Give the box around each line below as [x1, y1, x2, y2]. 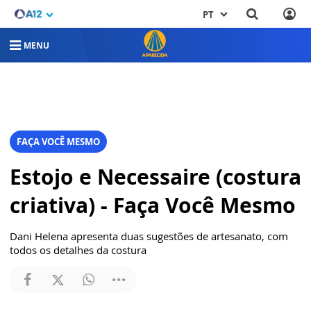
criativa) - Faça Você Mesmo [10, 191, 296, 219]
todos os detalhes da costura [10, 243, 146, 257]
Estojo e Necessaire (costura [10, 162, 301, 191]
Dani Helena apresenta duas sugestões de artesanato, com [10, 229, 288, 243]
